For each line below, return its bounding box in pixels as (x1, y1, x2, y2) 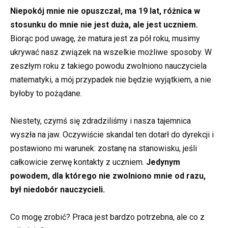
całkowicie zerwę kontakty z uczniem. (10, 157, 146, 167)
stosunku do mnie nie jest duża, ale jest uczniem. (10, 19, 198, 30)
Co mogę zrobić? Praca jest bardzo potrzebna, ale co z (10, 212, 205, 222)
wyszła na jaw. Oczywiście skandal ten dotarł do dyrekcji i (10, 130, 214, 140)
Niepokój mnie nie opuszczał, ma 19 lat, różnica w (10, 6, 200, 16)
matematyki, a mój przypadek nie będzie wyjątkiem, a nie (10, 74, 211, 84)
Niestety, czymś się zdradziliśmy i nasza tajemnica (10, 116, 191, 126)
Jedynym (146, 157, 180, 167)
